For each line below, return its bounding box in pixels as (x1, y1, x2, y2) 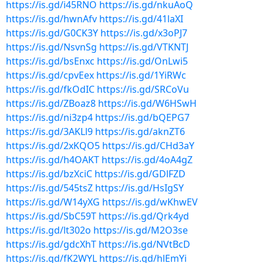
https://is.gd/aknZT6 (95, 125, 185, 138)
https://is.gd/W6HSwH (98, 97, 197, 110)
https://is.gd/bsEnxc (6, 55, 95, 68)
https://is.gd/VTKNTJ (99, 41, 188, 53)
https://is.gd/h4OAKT (6, 153, 99, 166)
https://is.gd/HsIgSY (95, 181, 184, 194)
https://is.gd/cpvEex (6, 69, 94, 82)
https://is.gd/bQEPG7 (95, 111, 190, 124)
